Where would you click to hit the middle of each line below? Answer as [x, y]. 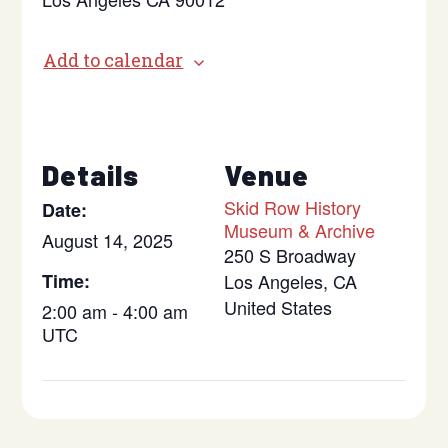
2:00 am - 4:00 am [115, 311]
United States [278, 307]
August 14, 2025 [108, 240]
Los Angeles [273, 281]
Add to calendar [113, 60]
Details [91, 175]
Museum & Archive [299, 230]
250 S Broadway [290, 255]
